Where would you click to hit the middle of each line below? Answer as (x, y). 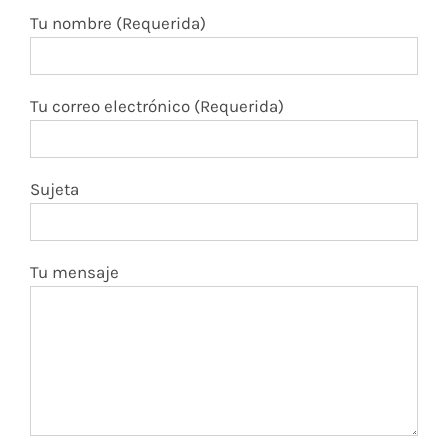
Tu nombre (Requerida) (118, 53)
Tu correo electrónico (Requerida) (157, 136)
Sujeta (54, 219)
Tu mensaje (74, 302)
